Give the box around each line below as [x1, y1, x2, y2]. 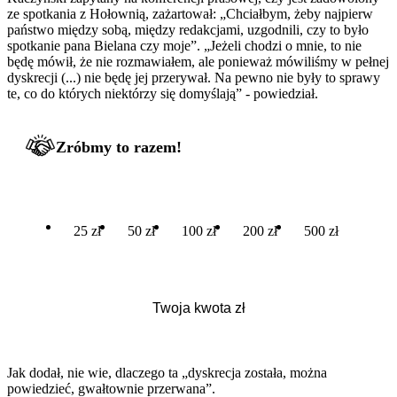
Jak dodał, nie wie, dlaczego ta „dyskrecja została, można [7, 364, 327, 380]
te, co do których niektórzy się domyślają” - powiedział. [7, 85, 318, 101]
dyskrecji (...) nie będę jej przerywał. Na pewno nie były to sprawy [7, 69, 380, 85]
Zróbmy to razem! [56, 137, 182, 156]
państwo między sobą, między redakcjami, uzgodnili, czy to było [7, 21, 369, 37]
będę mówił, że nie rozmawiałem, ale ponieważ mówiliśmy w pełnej [7, 53, 389, 69]
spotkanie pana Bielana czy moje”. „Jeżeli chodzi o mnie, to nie [7, 37, 362, 53]
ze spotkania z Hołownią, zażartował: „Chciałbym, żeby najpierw [7, 5, 373, 21]
